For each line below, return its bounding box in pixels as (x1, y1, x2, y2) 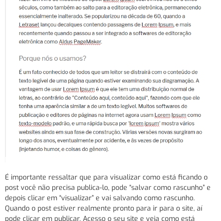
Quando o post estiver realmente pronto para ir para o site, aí (5, 204, 202, 214)
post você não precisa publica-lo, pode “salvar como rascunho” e (5, 183, 211, 193)
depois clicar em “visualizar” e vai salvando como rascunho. (5, 193, 195, 203)
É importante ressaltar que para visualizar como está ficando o (5, 173, 208, 183)
